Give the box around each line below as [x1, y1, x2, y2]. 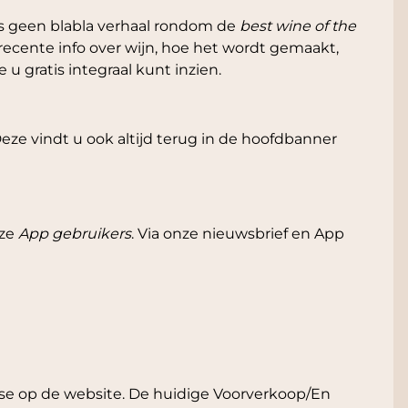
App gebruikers [18, 225, 131, 243]
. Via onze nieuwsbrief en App [131, 225, 344, 243]
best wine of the [240, 17, 356, 36]
